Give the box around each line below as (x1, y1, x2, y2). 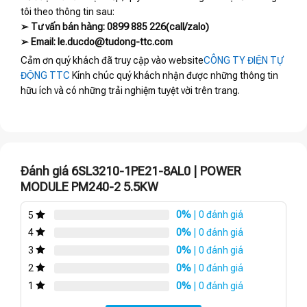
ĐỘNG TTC (21, 70, 70, 82)
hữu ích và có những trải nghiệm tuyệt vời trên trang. (21, 85, 240, 97)
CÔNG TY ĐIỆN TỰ (204, 55, 283, 66)
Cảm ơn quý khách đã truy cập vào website (21, 55, 204, 66)
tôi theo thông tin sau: (21, 6, 114, 18)
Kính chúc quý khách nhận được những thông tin (70, 70, 278, 82)
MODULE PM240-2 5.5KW (21, 180, 158, 195)
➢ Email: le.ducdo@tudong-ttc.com (21, 36, 173, 48)
